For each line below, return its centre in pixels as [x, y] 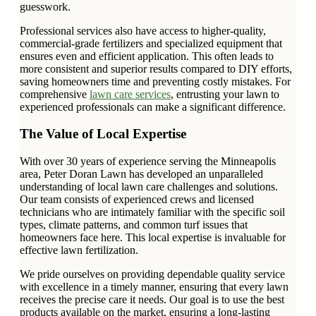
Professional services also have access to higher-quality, [143, 30]
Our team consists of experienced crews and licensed [137, 200]
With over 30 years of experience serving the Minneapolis [148, 162]
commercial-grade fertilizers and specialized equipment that [151, 43]
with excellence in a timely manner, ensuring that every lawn [154, 287]
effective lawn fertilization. [79, 250]
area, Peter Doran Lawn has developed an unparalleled [141, 174]
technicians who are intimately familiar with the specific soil [152, 212]
